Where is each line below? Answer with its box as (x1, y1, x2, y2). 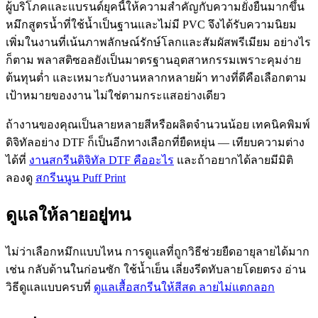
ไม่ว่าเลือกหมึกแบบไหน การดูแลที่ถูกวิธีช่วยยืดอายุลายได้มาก (6, 245, 309, 258)
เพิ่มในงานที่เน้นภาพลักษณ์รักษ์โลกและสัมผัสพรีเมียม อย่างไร (6, 36, 311, 49)
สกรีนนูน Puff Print (35, 172, 126, 185)
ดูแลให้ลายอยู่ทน (6, 206, 131, 225)
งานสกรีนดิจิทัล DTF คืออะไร (29, 154, 174, 167)
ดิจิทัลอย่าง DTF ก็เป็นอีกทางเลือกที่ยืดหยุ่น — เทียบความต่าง (6, 136, 305, 149)
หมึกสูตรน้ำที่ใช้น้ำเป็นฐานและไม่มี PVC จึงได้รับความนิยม (6, 18, 297, 31)
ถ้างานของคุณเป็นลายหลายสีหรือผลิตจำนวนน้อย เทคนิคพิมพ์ (6, 119, 310, 131)
